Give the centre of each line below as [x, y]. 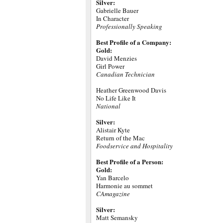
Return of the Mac [120, 138]
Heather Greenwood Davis [131, 90]
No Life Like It [116, 98]
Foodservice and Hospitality [134, 146]
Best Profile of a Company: [134, 42]
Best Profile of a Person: [131, 162]
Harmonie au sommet [124, 186]
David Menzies [116, 58]
